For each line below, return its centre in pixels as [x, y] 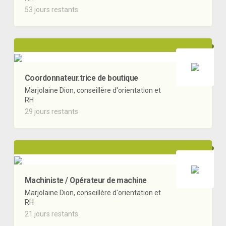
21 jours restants [51, 214]
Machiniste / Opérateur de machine [86, 181]
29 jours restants [51, 112]
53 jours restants [51, 9]
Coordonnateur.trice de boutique [81, 78]
